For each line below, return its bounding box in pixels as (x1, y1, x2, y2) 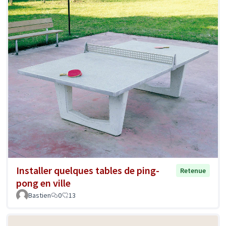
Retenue (180, 165, 206, 175)
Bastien (28, 190, 51, 200)
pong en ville (16, 176, 71, 189)
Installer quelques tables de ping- (16, 163, 159, 177)
